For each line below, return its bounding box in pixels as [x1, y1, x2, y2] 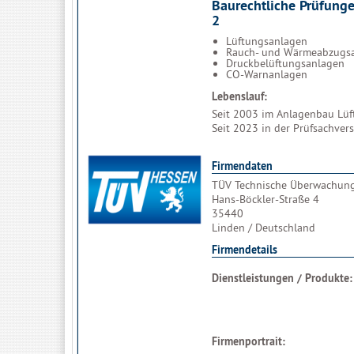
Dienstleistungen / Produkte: [212, 271, 352, 285]
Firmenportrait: [212, 334, 285, 348]
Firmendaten [212, 159, 273, 173]
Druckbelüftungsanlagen [226, 55, 345, 70]
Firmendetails [212, 243, 277, 257]
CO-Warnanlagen [226, 66, 307, 81]
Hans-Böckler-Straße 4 [212, 192, 319, 206]
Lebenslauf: [212, 89, 267, 104]
